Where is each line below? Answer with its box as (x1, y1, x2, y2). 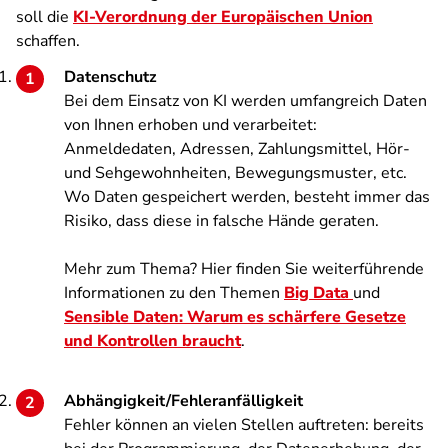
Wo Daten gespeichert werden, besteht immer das (64, 186, 430, 208)
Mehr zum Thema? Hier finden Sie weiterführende (64, 258, 424, 280)
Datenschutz (64, 66, 157, 88)
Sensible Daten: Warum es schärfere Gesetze (64, 306, 406, 328)
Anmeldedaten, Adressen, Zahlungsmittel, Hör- (64, 138, 410, 160)
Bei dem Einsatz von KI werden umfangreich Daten (64, 90, 427, 112)
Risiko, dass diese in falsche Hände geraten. (64, 210, 379, 232)
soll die (16, 6, 73, 28)
